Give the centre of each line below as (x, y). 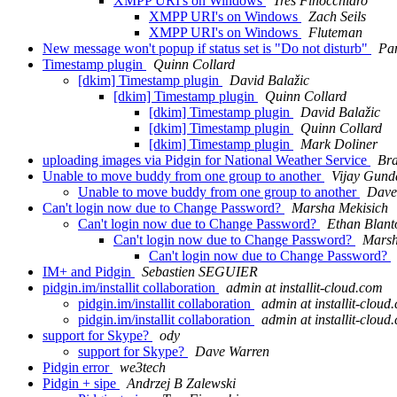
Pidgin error (78, 368)
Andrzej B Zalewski (181, 384)
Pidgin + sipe (81, 384)
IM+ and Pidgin (89, 272)
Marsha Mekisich (340, 208)
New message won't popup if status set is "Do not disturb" (207, 49)
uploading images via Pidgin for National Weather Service (206, 160)
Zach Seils (337, 17)
